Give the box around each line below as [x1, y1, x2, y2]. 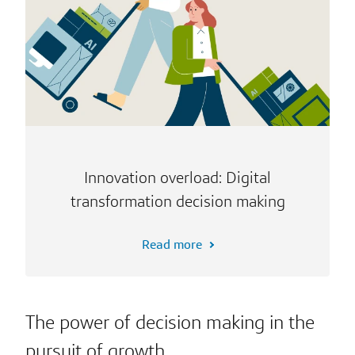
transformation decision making [70, 191, 285, 212]
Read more [142, 236, 202, 254]
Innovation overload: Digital [84, 167, 271, 189]
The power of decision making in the [25, 310, 315, 335]
